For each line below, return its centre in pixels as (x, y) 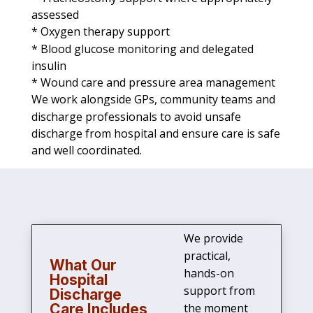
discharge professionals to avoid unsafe (136, 117)
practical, (207, 256)
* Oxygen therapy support (100, 32)
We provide (213, 239)
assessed (55, 15)
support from (219, 291)
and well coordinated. (86, 151)
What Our (83, 265)
